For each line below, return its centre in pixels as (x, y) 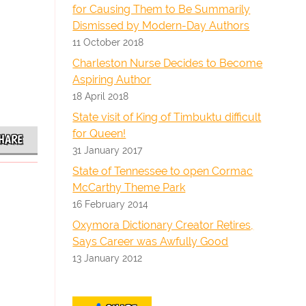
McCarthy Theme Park (129, 187)
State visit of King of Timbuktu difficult (167, 117)
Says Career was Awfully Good (151, 241)
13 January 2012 (108, 258)
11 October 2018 (108, 42)
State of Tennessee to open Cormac (163, 171)
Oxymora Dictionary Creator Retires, (163, 225)
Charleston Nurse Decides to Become (168, 63)
